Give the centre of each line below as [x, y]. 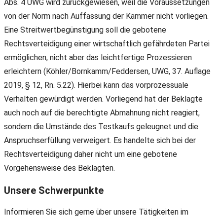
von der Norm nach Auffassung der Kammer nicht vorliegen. [106, 16]
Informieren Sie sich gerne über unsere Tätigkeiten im [96, 212]
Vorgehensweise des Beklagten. [59, 168]
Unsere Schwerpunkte [54, 190]
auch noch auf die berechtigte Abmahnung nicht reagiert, [102, 113]
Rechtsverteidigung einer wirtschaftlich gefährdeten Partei [107, 44]
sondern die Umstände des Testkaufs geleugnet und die [101, 127]
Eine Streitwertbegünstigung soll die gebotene [85, 30]
